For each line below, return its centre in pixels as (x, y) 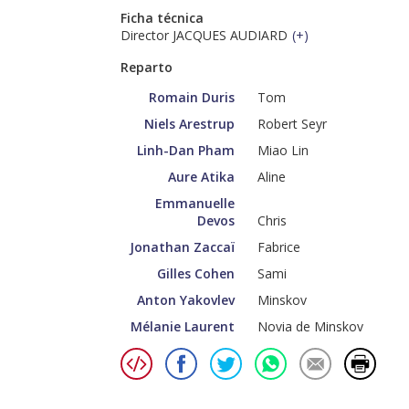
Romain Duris (192, 98)
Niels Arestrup (189, 124)
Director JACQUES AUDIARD (204, 36)
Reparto (147, 68)
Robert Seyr (292, 124)
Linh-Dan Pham (186, 151)
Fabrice (279, 247)
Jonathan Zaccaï (182, 247)
